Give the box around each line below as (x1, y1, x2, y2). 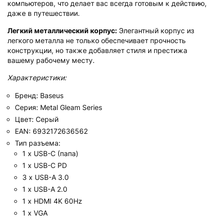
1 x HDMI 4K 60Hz (22, 196, 82, 205)
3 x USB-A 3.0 (22, 172, 69, 181)
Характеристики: (7, 73, 66, 82)
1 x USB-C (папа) (22, 149, 78, 158)
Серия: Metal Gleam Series (15, 103, 102, 111)
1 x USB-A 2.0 (22, 184, 67, 193)
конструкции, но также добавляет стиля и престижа (7, 46, 187, 55)
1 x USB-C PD (22, 161, 67, 169)
